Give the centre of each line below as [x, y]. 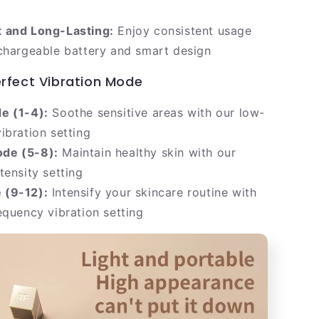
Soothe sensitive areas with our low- [157, 113]
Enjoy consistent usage [183, 31]
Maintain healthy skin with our [147, 153]
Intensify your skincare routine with [152, 193]
